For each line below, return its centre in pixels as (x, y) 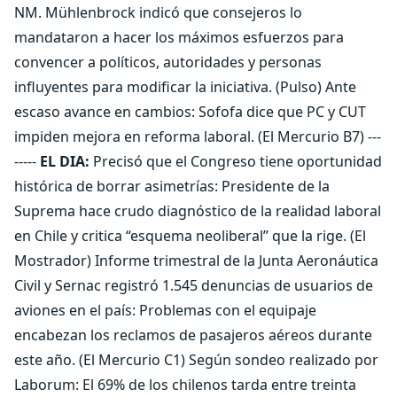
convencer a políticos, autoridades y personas (168, 62)
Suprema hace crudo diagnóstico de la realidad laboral (198, 211)
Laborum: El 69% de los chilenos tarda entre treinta (185, 385)
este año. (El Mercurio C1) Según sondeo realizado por (196, 360)
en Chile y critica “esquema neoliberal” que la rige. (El (190, 236)
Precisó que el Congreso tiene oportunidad (236, 161)
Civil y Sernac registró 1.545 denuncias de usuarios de (194, 285)
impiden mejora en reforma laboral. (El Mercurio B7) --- (198, 136)
